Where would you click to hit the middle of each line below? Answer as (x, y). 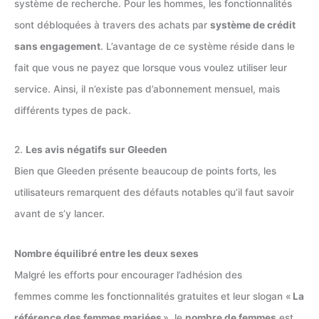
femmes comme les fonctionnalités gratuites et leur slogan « (153, 296)
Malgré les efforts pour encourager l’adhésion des (128, 274)
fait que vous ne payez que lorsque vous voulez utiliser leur (151, 67)
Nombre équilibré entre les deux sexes (106, 253)
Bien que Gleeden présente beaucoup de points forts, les (145, 171)
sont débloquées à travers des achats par (112, 25)
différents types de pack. (73, 110)
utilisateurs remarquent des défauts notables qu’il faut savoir (154, 193)
